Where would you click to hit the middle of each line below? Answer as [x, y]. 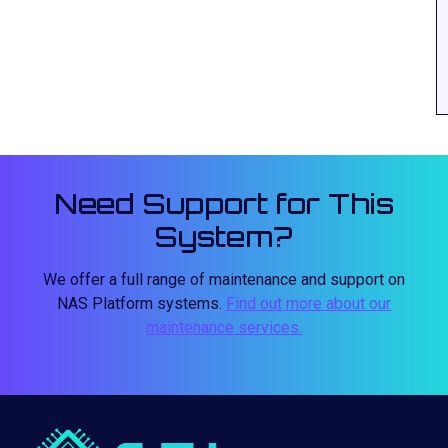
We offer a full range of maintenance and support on [224, 279]
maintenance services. [224, 327]
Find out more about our [308, 303]
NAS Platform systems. [141, 303]
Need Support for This [224, 203]
